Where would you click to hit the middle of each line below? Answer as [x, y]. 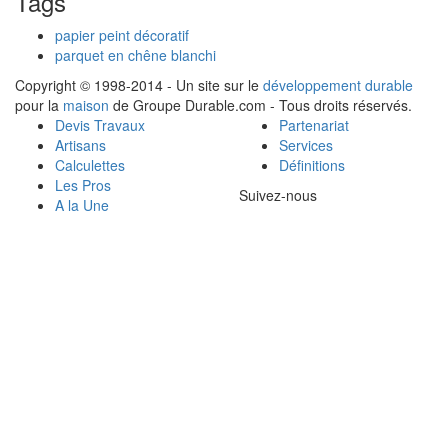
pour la [39, 104]
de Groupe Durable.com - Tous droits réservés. [260, 104]
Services [306, 144]
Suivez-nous [278, 194]
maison [86, 104]
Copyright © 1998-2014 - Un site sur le [139, 84]
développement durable [338, 84]
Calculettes [90, 164]
